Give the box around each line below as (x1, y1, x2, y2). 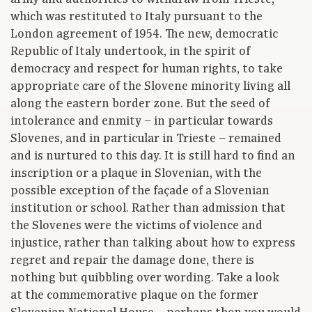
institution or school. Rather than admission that (10, 201, 286, 217)
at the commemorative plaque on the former (10, 288, 258, 304)
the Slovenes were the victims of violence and (10, 218, 263, 234)
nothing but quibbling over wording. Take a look (10, 270, 279, 286)
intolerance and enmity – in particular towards (10, 114, 273, 130)
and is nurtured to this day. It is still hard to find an (10, 148, 295, 164)
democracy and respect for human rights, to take (10, 61, 283, 77)
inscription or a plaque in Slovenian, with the (10, 166, 262, 182)
